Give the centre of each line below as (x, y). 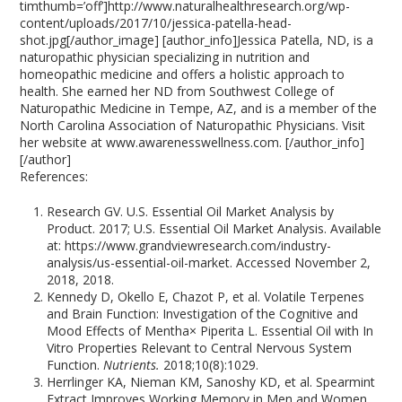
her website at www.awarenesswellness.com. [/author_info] (192, 142)
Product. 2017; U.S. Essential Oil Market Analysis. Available (214, 228)
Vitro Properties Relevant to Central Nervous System (200, 348)
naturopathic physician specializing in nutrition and (165, 57)
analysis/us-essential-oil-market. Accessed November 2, (209, 262)
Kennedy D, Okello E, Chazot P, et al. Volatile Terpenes (206, 297)
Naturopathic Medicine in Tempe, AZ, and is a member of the (199, 108)
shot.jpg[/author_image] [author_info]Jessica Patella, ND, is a (197, 40)
